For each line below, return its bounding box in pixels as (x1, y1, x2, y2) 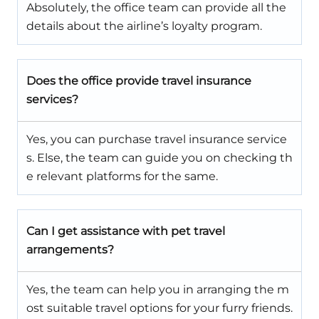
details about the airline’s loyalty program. (26, 19, 262, 33)
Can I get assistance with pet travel (26, 224, 225, 239)
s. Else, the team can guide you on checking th (26, 151, 293, 165)
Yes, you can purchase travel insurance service (26, 132, 287, 147)
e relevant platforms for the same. (26, 169, 218, 184)
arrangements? (26, 243, 114, 257)
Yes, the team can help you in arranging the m (26, 283, 289, 297)
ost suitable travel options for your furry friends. (26, 301, 293, 315)
